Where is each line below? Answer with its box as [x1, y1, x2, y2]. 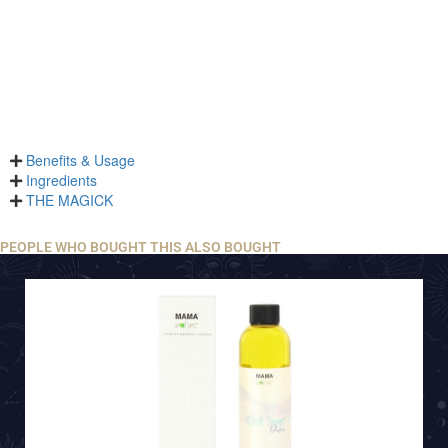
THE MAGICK [26, 190, 113, 211]
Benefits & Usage [26, 150, 135, 171]
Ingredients [26, 170, 97, 191]
